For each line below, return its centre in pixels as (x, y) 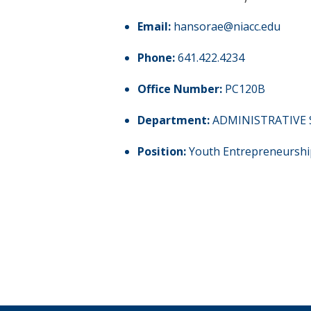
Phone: (156, 58)
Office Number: (179, 89)
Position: (161, 152)
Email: (154, 27)
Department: (173, 120)
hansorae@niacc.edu (227, 27)
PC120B (245, 89)
